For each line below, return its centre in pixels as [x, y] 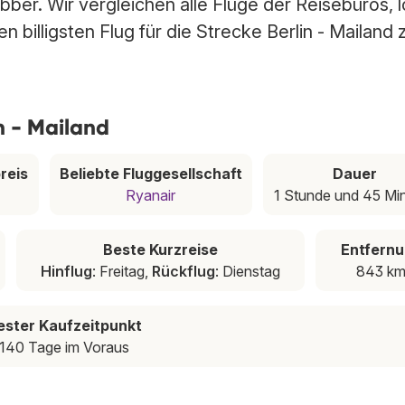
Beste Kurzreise [160, 250]
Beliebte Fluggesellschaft [151, 174]
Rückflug [183, 272]
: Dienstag [247, 272]
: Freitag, [122, 272]
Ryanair [151, 196]
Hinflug [66, 272]
